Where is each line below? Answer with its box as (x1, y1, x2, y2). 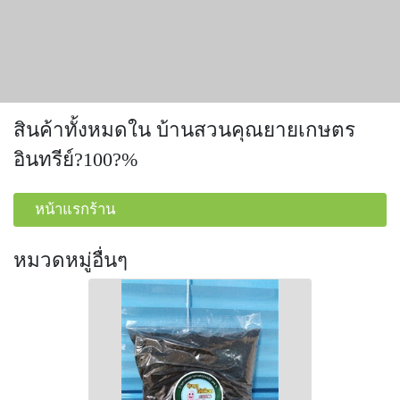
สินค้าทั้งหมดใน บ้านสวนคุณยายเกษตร (13, 118, 355, 141)
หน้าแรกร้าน (35, 201, 115, 219)
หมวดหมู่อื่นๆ (13, 249, 128, 272)
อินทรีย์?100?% (13, 147, 137, 171)
